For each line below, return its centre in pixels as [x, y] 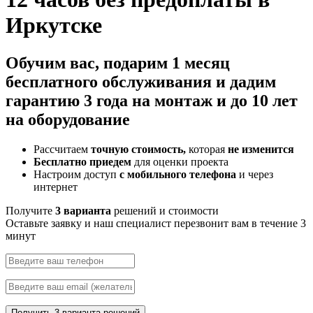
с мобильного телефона [178, 174]
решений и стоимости [165, 210]
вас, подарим [119, 63]
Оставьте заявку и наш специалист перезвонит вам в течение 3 [156, 223]
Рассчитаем [62, 149]
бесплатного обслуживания [109, 81]
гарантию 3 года [67, 100]
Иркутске [54, 26]
